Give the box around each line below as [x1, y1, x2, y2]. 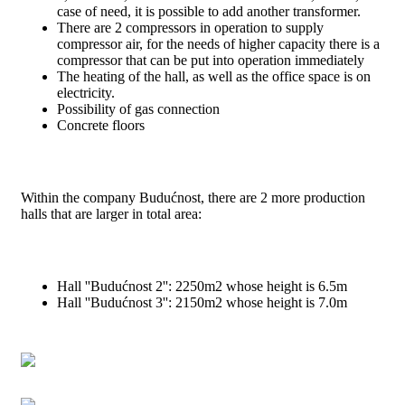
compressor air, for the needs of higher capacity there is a [57, 35, 380, 52]
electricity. [57, 84, 115, 100]
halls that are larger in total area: [21, 205, 202, 221]
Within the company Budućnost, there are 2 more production [21, 189, 365, 205]
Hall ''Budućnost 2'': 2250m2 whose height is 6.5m [57, 278, 347, 294]
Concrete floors [57, 117, 145, 133]
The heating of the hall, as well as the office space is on [57, 68, 371, 84]
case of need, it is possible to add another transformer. [57, 3, 361, 19]
